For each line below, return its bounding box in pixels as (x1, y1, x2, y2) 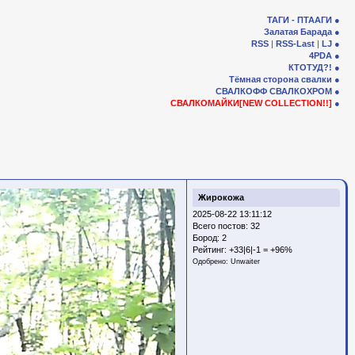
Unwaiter (231, 258, 260, 265)
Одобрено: (193, 258, 231, 265)
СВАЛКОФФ (216, 86, 267, 96)
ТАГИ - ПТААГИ (267, 15, 332, 25)
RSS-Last (276, 39, 315, 48)
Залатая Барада (264, 27, 332, 36)
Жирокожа (198, 193, 244, 202)
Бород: (193, 233, 222, 242)
